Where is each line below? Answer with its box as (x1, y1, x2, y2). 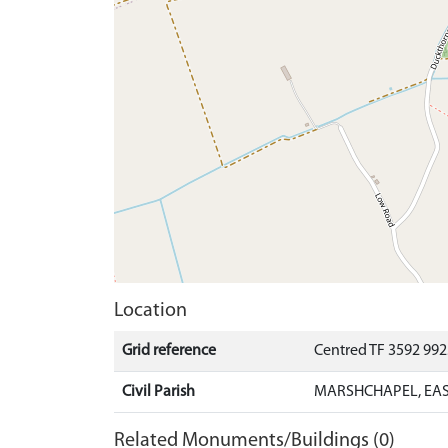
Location (114, 301, 187, 321)
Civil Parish (122, 384, 195, 400)
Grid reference (122, 343, 216, 359)
